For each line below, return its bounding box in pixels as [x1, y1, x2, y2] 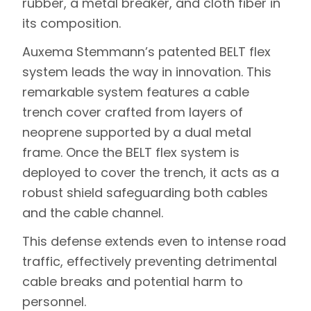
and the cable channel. [22, 203, 163, 221]
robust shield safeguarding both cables [22, 183, 268, 201]
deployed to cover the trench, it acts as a [22, 163, 279, 181]
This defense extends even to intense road [22, 232, 286, 250]
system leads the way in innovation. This [22, 62, 271, 81]
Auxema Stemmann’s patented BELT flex [22, 42, 271, 60]
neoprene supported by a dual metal [22, 123, 251, 141]
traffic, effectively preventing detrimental [22, 252, 277, 270]
